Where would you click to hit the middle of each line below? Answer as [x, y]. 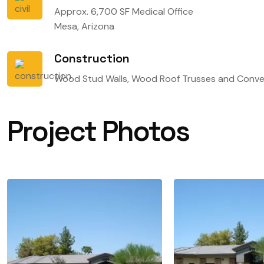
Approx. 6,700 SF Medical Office [124, 11]
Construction [92, 58]
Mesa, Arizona [85, 26]
